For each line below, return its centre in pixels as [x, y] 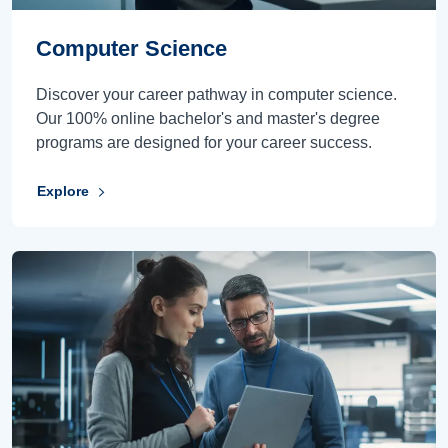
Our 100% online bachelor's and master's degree [208, 118]
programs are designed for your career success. [204, 142]
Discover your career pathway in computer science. [216, 94]
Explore [63, 191]
